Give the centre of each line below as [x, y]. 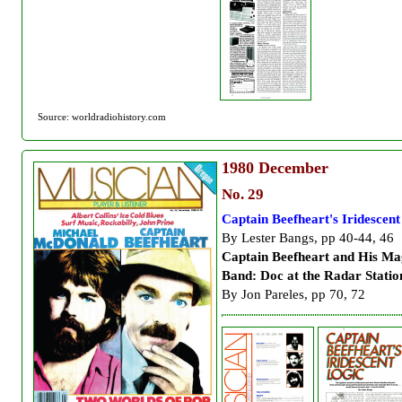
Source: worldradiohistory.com [102, 117]
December [291, 168]
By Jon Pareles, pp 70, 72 [293, 294]
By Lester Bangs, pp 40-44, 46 [308, 237]
